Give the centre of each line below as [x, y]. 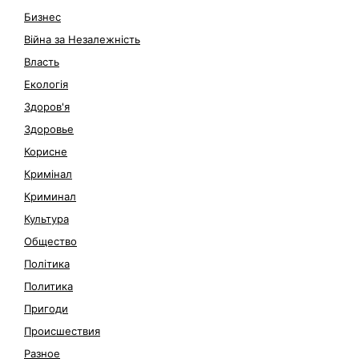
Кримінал [48, 173]
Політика [47, 263]
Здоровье [49, 129]
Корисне [46, 151]
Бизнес [42, 16]
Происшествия [62, 331]
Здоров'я [47, 106]
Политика [48, 286]
